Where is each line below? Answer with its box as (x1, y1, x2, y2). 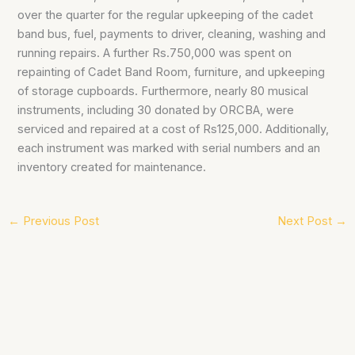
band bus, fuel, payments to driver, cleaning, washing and (17, 27, 326, 42)
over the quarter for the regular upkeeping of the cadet (17, 8, 314, 23)
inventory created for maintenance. (17, 160, 207, 175)
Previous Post (19, 214, 99, 229)
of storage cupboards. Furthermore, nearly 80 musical (17, 84, 309, 99)
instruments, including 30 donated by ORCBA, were (17, 103, 295, 118)
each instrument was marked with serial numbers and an (17, 141, 321, 156)
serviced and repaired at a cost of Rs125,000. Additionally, (17, 122, 330, 137)
